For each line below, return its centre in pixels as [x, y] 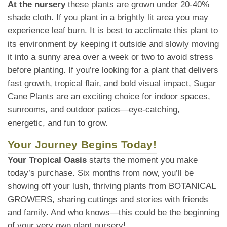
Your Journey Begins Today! [82, 144]
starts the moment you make [142, 160]
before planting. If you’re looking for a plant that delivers [113, 70]
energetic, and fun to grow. [58, 123]
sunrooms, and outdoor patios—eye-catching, [94, 109]
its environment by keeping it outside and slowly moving [113, 44]
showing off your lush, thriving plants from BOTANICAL [111, 186]
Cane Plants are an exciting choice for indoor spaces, [109, 96]
